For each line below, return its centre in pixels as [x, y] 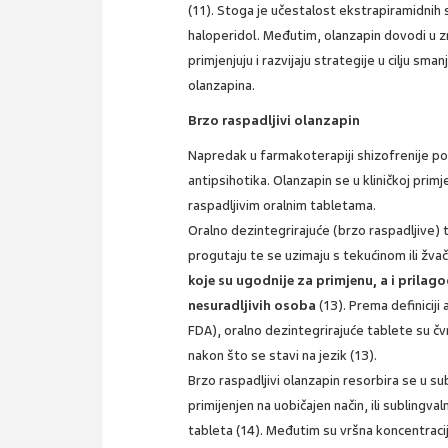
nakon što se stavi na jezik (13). [283, 355]
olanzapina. [222, 85]
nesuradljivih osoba [254, 305]
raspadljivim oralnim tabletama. [282, 205]
